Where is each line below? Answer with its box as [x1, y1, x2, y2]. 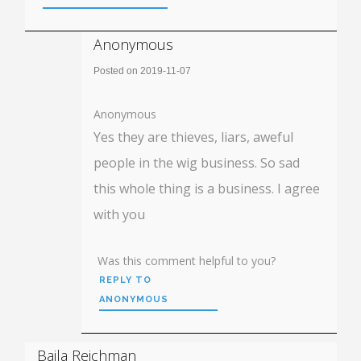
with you [93, 205, 145, 223]
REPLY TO [99, 274, 151, 285]
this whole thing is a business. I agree [93, 179, 320, 197]
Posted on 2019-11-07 [93, 64, 191, 77]
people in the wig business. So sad [93, 153, 300, 172]
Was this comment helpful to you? [98, 252, 276, 268]
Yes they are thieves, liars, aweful [93, 127, 293, 146]
